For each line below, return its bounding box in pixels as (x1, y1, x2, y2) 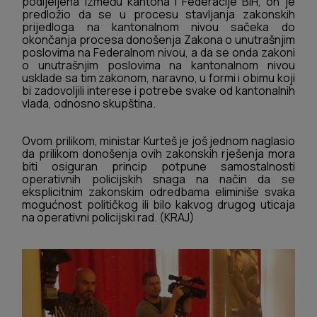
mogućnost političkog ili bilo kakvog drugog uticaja (22, 197, 295, 213)
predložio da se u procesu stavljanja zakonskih (22, 6, 295, 22)
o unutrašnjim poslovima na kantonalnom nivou (22, 57, 295, 73)
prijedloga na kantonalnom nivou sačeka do (22, 18, 295, 35)
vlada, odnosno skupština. (22, 95, 156, 111)
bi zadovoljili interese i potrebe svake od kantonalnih (22, 82, 295, 98)
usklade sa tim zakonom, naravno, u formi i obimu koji (22, 69, 295, 86)
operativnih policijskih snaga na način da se (22, 171, 295, 188)
